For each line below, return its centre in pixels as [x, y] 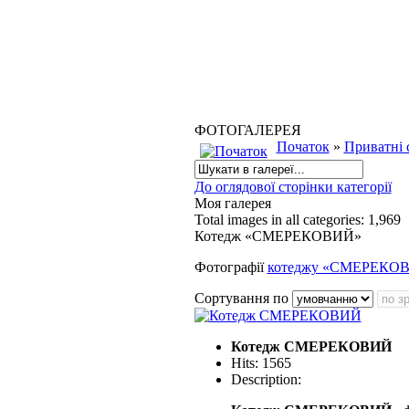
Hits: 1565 [261, 362]
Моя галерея [232, 203]
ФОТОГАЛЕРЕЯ [247, 130]
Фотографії [231, 267]
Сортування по [243, 298]
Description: [266, 379]
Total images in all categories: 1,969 [297, 219]
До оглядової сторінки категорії [293, 186]
